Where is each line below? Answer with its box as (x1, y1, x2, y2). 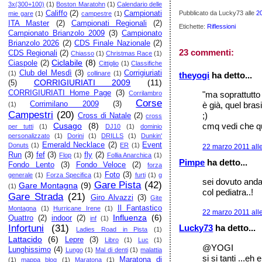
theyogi (179, 70, 210, 80)
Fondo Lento (8, 161, 54, 169)
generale (8, 171, 33, 178)
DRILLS (101, 132, 124, 139)
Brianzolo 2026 (8, 39, 60, 47)
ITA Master (8, 19, 50, 27)
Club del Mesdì (19, 69, 72, 77)
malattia (140, 246, 163, 253)
